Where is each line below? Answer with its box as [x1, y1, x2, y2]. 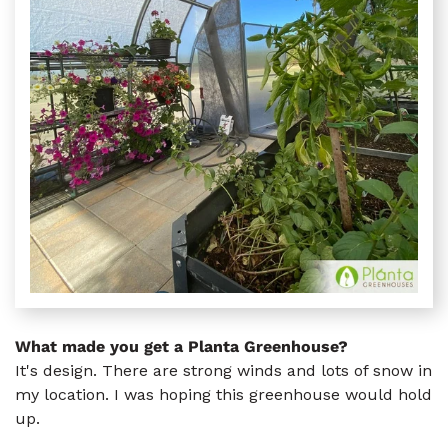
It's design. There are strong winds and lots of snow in [15, 361, 432, 380]
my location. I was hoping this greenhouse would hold [15, 385, 432, 404]
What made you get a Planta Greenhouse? [15, 337, 348, 356]
